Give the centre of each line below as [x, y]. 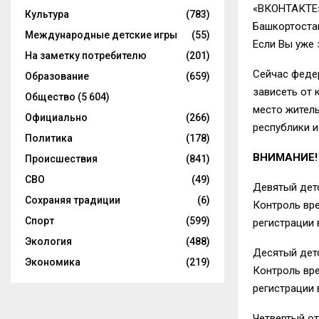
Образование [57, 76]
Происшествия [61, 159]
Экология [48, 241]
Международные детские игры [101, 35]
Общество [50, 97]
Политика [49, 138]
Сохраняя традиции [73, 200]
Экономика [53, 262]
